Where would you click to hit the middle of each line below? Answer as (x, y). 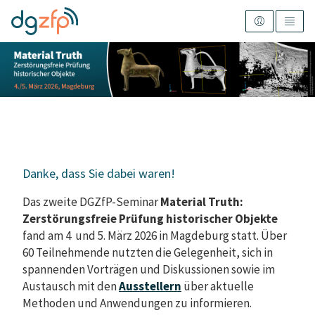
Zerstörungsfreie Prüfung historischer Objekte (150, 219)
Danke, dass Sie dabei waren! (99, 174)
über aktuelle (219, 287)
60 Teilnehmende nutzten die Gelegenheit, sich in (148, 253)
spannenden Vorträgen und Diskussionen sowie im (149, 270)
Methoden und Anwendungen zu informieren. (137, 303)
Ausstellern (150, 287)
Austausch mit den (70, 287)
